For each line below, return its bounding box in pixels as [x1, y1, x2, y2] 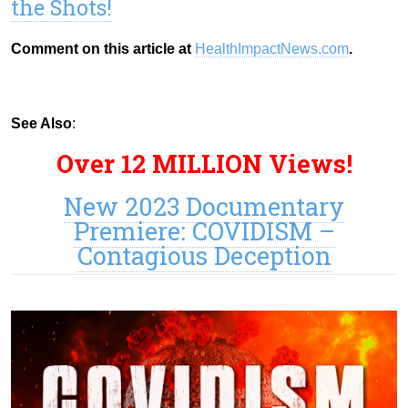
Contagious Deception [76, 239, 331, 271]
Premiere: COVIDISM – [73, 214, 335, 247]
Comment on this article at [11, 40, 195, 56]
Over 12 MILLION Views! [56, 147, 352, 179]
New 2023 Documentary [64, 189, 344, 222]
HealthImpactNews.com [195, 40, 349, 56]
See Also [11, 115, 72, 131]
